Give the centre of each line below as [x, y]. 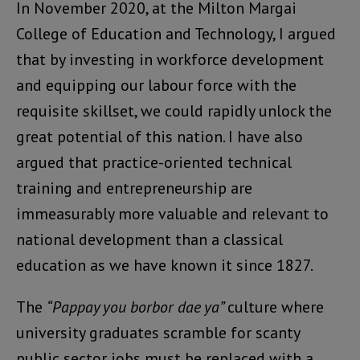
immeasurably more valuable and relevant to [172, 214]
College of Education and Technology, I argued [176, 34]
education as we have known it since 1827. [165, 266]
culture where [276, 307]
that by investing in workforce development [170, 60]
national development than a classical [149, 240]
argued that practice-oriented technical [154, 163]
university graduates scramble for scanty [158, 333]
